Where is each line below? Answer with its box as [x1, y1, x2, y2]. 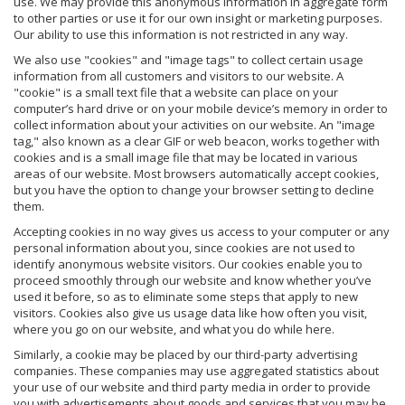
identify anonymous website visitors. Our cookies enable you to [14, 255, 363, 272]
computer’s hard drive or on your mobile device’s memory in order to [14, 99, 388, 117]
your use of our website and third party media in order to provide [14, 378, 371, 395]
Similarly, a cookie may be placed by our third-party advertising [14, 345, 357, 363]
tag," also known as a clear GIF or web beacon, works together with [14, 132, 380, 149]
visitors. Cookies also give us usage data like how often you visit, [14, 304, 367, 321]
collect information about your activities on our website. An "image [14, 116, 375, 133]
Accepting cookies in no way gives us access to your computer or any [14, 222, 390, 240]
